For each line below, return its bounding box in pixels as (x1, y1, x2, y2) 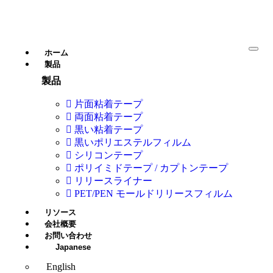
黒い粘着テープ (74, 124, 143, 135)
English (46, 261, 76, 272)
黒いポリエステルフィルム (74, 137, 191, 147)
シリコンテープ (74, 150, 143, 160)
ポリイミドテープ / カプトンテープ (74, 163, 228, 173)
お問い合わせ (44, 231, 92, 240)
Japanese (55, 243, 91, 252)
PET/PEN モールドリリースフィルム (74, 188, 233, 199)
